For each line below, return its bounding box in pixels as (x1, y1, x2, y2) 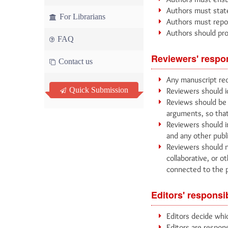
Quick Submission (67, 85, 128, 94)
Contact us (56, 57, 93, 66)
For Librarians (58, 12, 105, 21)
